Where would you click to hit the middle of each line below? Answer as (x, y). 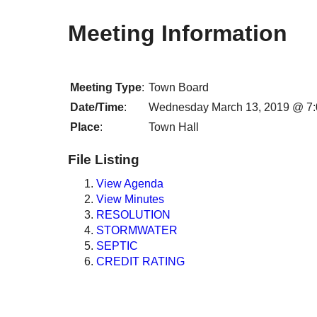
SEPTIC (117, 246)
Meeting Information (178, 33)
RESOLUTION (133, 214)
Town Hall (174, 127)
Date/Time (97, 108)
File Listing (104, 160)
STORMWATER (137, 230)
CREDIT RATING (140, 261)
